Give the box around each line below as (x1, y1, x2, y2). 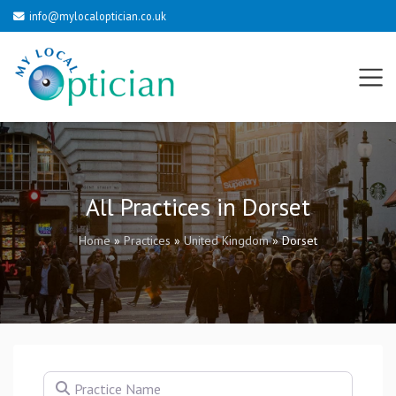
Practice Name (42, 372, 129, 390)
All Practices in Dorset (86, 191, 310, 223)
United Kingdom (184, 232, 269, 248)
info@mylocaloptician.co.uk (28, 9, 166, 23)
